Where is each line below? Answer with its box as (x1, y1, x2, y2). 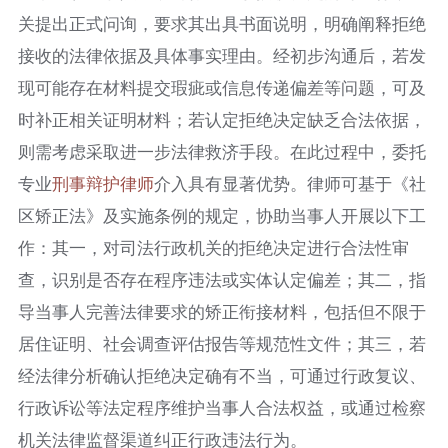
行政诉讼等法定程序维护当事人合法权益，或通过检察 (17, 395, 426, 420)
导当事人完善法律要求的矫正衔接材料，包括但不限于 (17, 299, 426, 324)
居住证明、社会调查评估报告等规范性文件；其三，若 (17, 331, 426, 356)
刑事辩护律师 (51, 171, 154, 196)
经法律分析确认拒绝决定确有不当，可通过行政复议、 (17, 363, 426, 388)
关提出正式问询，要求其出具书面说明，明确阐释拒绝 (17, 11, 426, 36)
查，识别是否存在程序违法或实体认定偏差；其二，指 (17, 267, 426, 292)
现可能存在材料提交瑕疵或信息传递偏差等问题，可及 (17, 75, 426, 100)
